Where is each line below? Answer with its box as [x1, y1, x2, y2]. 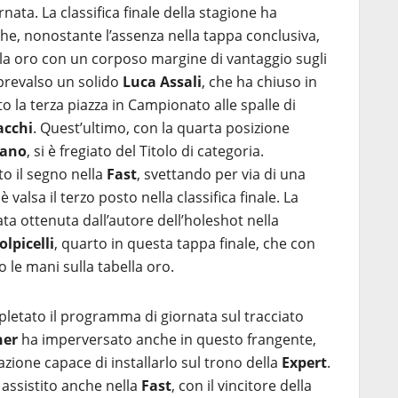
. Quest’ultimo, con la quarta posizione [33, 118, 290, 138]
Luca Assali [123, 72, 202, 92]
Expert [282, 353, 327, 372]
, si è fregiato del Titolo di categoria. [27, 141, 264, 161]
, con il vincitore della [171, 376, 312, 395]
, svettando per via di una [137, 164, 306, 184]
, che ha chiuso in [202, 72, 317, 92]
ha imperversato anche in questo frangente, [18, 330, 316, 349]
